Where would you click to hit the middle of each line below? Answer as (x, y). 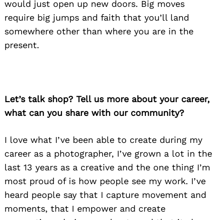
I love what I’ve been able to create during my (103, 140)
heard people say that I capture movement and (105, 195)
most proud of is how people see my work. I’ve (105, 181)
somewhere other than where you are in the (99, 31)
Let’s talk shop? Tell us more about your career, (107, 99)
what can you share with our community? (94, 113)
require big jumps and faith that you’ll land (97, 18)
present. (22, 45)
